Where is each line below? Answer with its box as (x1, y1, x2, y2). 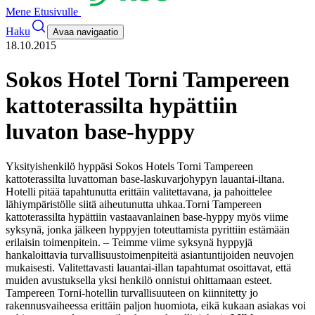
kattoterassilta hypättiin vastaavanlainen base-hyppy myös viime (6, 210, 288, 223)
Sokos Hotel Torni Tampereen (6, 67, 290, 93)
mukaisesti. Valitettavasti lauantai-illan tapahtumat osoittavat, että (6, 261, 291, 274)
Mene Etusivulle (6, 6, 81, 18)
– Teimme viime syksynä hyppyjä (101, 236, 252, 248)
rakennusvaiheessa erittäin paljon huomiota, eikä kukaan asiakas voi (6, 299, 306, 311)
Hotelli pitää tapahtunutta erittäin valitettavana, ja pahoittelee (6, 185, 272, 198)
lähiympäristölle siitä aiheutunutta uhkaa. (6, 198, 186, 210)
